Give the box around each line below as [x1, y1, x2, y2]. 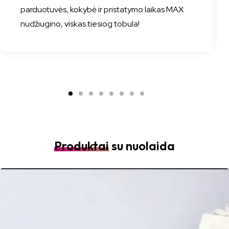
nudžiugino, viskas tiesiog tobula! [20, 18, 140, 29]
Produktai [54, 138, 109, 153]
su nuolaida [109, 138, 175, 153]
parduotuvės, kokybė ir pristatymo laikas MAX [20, 4, 184, 15]
